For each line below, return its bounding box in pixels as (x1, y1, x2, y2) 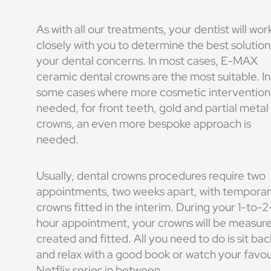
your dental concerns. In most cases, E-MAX (36, 53, 258, 69)
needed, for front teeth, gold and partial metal (36, 100, 269, 116)
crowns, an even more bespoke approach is (36, 116, 251, 132)
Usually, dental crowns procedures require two (36, 168, 266, 183)
